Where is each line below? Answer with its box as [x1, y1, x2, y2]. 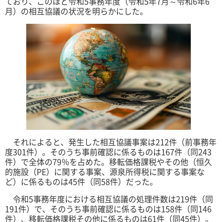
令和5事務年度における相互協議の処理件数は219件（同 [5, 193, 213, 205]
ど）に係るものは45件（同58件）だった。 [5, 175, 158, 188]
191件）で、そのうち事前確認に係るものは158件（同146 [5, 203, 212, 215]
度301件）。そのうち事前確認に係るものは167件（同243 [5, 146, 212, 158]
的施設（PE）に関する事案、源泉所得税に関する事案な [5, 166, 205, 178]
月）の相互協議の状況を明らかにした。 [5, 5, 148, 17]
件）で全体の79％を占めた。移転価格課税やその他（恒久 [5, 156, 212, 168]
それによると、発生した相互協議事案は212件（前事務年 [5, 136, 217, 148]
